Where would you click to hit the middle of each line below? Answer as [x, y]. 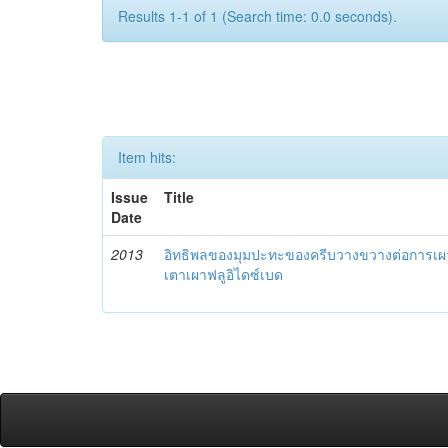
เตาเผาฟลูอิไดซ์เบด [224, 274]
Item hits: [147, 157]
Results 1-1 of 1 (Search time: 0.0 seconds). [257, 16]
